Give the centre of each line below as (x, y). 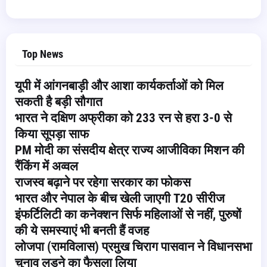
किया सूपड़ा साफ (52, 134)
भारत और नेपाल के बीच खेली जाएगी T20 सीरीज (120, 198)
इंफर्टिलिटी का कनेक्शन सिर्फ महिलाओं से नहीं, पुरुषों (128, 215)
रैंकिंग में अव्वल (46, 166)
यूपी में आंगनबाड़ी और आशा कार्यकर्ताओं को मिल (119, 86)
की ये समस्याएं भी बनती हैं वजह (82, 231)
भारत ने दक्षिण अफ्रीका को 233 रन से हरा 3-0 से (123, 118)
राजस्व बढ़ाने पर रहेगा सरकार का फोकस (103, 182)
